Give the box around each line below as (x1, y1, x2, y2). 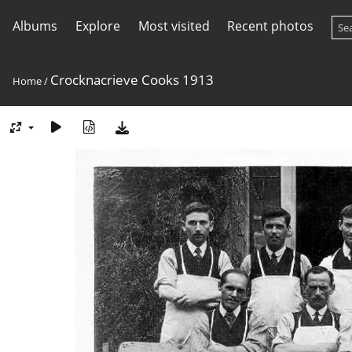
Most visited (137, 17, 210, 35)
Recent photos (227, 17, 314, 35)
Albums (13, 17, 57, 35)
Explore (75, 17, 120, 35)
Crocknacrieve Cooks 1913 (50, 71, 214, 89)
